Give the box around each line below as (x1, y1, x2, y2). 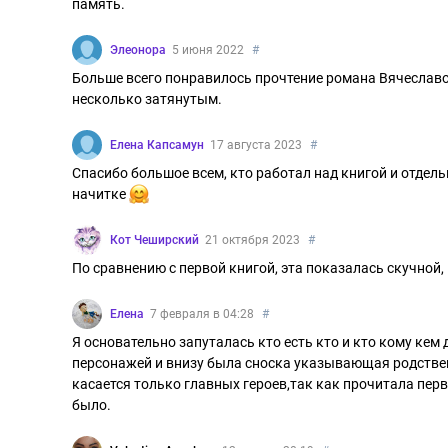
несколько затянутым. (72, 91, 222, 107)
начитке (72, 186, 129, 202)
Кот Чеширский (110, 233, 199, 247)
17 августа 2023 (210, 138, 302, 152)
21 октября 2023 (205, 233, 300, 247)
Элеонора (110, 43, 166, 57)
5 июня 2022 (172, 43, 244, 57)
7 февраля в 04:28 (150, 307, 254, 321)
